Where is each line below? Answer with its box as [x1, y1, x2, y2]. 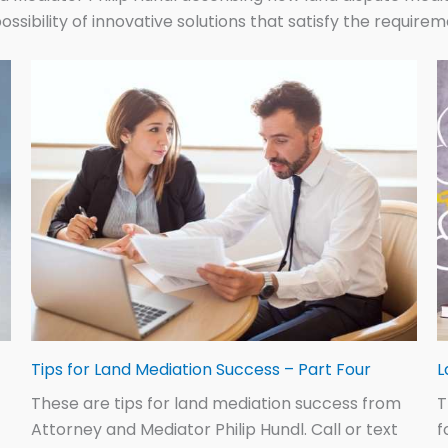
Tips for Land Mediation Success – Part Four [30, 358, 371, 382]
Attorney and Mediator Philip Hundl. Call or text [30, 418, 398, 442]
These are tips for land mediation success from [30, 392, 401, 416]
